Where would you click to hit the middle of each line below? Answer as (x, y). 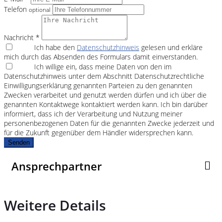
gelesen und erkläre (171, 47)
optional (40, 9)
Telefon (16, 9)
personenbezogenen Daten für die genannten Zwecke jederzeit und (109, 123)
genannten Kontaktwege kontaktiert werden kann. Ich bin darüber (106, 104)
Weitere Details (55, 205)
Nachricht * (22, 37)
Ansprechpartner (56, 166)
